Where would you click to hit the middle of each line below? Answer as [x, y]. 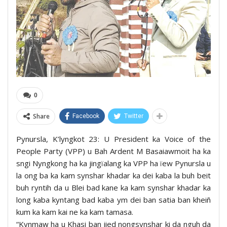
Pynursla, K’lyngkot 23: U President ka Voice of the [113, 139]
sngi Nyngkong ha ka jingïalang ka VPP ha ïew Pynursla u [113, 163]
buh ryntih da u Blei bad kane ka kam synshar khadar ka [113, 187]
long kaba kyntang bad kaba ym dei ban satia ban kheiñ [113, 199]
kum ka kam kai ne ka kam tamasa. [75, 212]
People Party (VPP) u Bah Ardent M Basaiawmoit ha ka [113, 151]
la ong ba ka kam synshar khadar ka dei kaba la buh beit [113, 175]
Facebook [86, 116]
